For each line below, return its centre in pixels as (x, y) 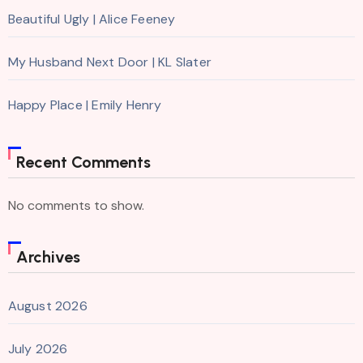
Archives (48, 256)
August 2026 (47, 305)
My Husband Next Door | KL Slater (109, 62)
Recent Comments (83, 162)
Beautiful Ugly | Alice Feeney (92, 19)
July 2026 (38, 348)
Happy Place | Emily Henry (85, 105)
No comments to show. (76, 205)
